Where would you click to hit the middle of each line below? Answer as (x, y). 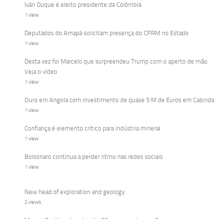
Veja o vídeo (41, 72)
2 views (33, 202)
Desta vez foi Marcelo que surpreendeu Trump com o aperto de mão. (117, 62)
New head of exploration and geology (75, 192)
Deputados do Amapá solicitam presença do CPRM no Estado (107, 33)
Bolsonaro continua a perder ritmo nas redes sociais (94, 157)
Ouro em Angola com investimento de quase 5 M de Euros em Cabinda (119, 100)
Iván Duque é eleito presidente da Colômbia (83, 5)
